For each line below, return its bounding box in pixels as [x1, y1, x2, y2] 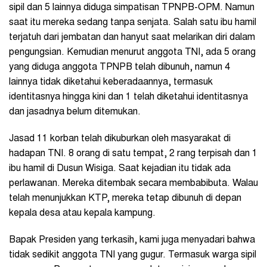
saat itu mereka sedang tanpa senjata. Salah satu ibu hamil [9, 17, 256, 27]
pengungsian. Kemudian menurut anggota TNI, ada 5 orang [9, 47, 256, 57]
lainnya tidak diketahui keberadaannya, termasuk [9, 77, 213, 87]
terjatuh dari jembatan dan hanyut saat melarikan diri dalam [9, 32, 255, 42]
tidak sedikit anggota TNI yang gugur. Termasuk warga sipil [9, 250, 256, 260]
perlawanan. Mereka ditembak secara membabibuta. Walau [9, 178, 258, 188]
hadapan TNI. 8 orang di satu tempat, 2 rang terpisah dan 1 [9, 148, 257, 159]
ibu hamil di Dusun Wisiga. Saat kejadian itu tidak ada [9, 163, 231, 173]
